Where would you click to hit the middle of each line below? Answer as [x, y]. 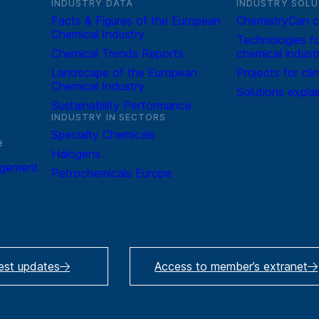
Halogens [75, 153]
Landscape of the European [124, 72]
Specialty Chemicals [103, 134]
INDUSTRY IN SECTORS [109, 117]
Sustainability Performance [121, 105]
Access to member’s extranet [231, 266]
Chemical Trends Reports [117, 53]
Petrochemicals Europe [111, 173]
